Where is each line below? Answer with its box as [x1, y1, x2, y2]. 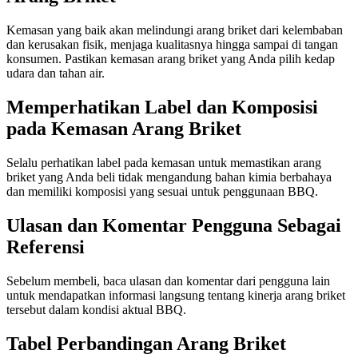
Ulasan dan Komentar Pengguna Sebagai [6, 214, 341, 236]
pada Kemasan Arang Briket [6, 118, 241, 140]
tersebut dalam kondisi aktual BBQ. [6, 302, 186, 316]
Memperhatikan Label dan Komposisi [6, 97, 318, 118]
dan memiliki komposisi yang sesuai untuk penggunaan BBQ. [6, 185, 318, 198]
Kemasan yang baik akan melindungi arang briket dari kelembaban [6, 23, 343, 38]
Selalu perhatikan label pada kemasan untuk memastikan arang [6, 156, 321, 169]
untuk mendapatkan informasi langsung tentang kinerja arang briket [6, 288, 345, 302]
